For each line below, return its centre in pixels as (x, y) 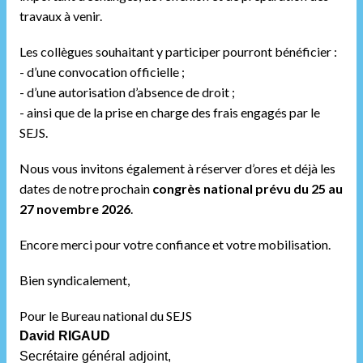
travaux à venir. (61, 16)
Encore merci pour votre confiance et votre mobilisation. (175, 244)
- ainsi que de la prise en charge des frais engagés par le (170, 112)
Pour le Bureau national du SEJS (106, 316)
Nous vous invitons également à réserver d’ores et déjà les (177, 168)
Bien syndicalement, (75, 280)
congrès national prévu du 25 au (248, 188)
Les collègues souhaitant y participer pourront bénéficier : (178, 51)
